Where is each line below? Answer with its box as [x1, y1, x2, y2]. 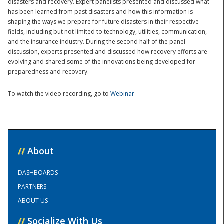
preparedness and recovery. [8, 67, 89, 76]
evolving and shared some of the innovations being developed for [8, 57, 195, 66]
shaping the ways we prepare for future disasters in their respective [8, 17, 199, 26]
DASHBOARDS [18, 168, 58, 177]
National [74, 17, 150, 39]
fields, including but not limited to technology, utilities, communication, [8, 27, 207, 36]
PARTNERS [18, 182, 46, 191]
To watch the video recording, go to [8, 89, 110, 98]
